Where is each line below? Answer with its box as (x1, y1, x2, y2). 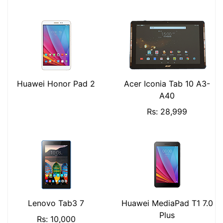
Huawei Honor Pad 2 (17, 79, 95, 89)
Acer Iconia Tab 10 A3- (124, 79, 210, 89)
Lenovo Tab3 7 (28, 198, 84, 208)
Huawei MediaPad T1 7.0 (121, 198, 213, 208)
